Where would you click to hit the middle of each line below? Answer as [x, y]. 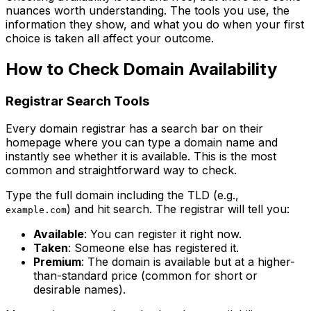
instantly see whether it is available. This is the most [141, 157]
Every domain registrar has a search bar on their [134, 129]
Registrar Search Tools [77, 101]
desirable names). [79, 290]
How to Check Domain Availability [141, 69]
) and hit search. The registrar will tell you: [178, 209]
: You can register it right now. [163, 234]
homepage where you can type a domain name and [142, 143]
